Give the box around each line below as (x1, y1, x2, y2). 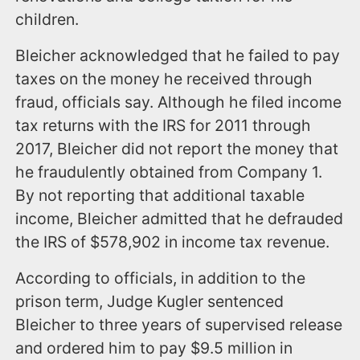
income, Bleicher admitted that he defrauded (15, 209, 344, 229)
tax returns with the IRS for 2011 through (15, 116, 312, 136)
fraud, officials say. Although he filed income (15, 92, 342, 112)
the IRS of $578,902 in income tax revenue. (15, 232, 330, 252)
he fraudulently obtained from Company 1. (15, 162, 323, 182)
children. (15, 10, 80, 30)
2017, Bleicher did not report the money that (15, 139, 339, 159)
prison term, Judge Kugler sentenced (15, 292, 284, 312)
